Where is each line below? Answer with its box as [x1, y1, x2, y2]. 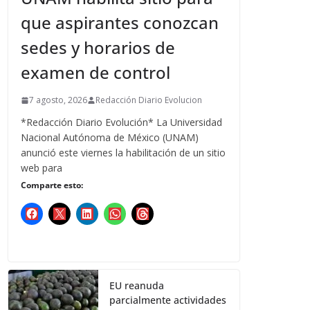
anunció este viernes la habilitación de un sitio [21, 146, 226, 160]
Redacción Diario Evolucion [95, 94, 203, 107]
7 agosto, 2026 [29, 94, 88, 107]
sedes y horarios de [21, 36, 176, 60]
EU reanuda [109, 279, 165, 293]
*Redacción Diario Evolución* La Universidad [21, 116, 223, 129]
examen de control [21, 61, 171, 84]
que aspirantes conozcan [21, 11, 219, 35]
